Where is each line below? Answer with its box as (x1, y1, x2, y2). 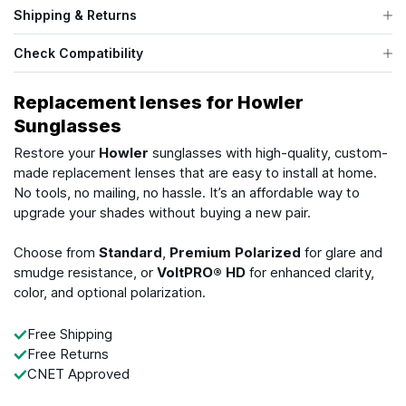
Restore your (14, 144, 99, 162)
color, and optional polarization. (14, 284, 206, 302)
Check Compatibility (14, 45, 143, 62)
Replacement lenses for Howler (14, 92, 304, 114)
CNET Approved (27, 365, 130, 383)
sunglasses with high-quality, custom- (149, 144, 388, 162)
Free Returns (27, 345, 109, 363)
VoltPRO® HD (157, 264, 246, 282)
